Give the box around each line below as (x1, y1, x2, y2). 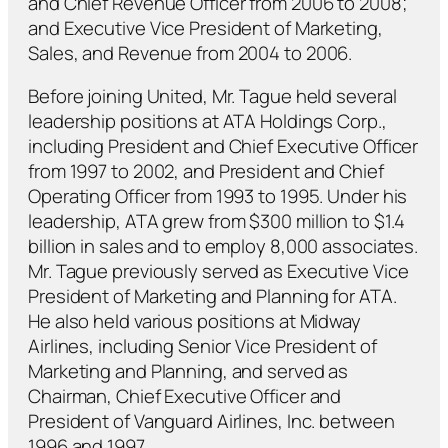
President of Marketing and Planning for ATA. (28, 283, 397, 310)
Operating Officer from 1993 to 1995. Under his (28, 183, 408, 210)
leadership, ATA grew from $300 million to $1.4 (28, 208, 406, 235)
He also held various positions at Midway (28, 308, 361, 335)
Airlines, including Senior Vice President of (28, 333, 377, 360)
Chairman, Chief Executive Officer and (28, 383, 342, 410)
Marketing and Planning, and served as (28, 358, 349, 385)
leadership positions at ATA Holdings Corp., (28, 108, 387, 135)
